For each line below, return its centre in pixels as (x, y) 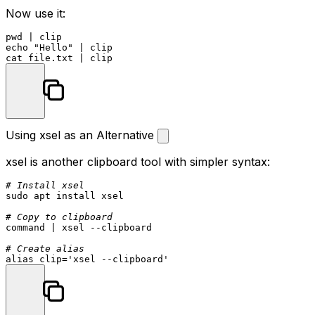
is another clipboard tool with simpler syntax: (148, 161)
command (25, 227)
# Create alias (45, 248)
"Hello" (53, 47)
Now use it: (36, 13)
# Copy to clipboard (59, 217)
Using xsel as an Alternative (82, 135)
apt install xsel (76, 195)
